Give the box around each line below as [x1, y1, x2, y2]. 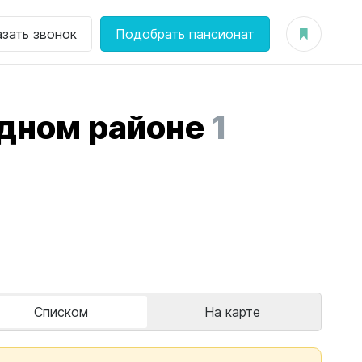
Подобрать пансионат [116, 25, 255, 42]
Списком [33, 303, 88, 320]
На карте [204, 303, 261, 320]
